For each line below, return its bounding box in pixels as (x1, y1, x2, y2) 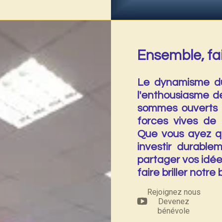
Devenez (158, 196, 190, 206)
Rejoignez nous (147, 187, 201, 197)
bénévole (158, 206, 190, 216)
